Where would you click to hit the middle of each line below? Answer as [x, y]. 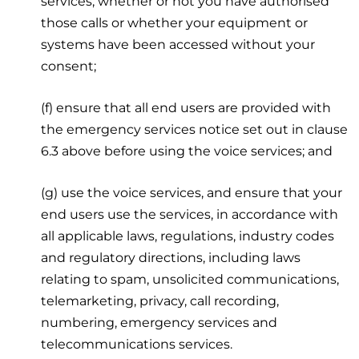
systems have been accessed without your [178, 44]
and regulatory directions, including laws [171, 257]
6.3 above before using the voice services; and [187, 151]
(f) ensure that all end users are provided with [186, 107]
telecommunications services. [137, 344]
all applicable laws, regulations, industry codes [188, 236]
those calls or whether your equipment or [175, 22]
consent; [69, 66]
